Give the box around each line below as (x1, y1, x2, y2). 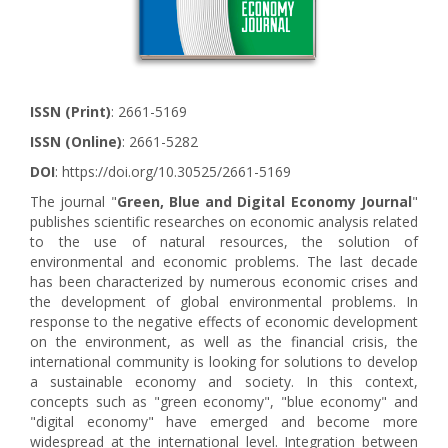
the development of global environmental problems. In (30, 291, 418, 311)
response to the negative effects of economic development (30, 311, 418, 331)
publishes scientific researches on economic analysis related (30, 211, 418, 231)
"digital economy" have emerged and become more (30, 411, 418, 431)
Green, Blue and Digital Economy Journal (116, 191, 413, 211)
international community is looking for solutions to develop (30, 351, 418, 371)
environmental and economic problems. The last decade (30, 251, 418, 271)
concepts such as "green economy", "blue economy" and (30, 391, 418, 411)
